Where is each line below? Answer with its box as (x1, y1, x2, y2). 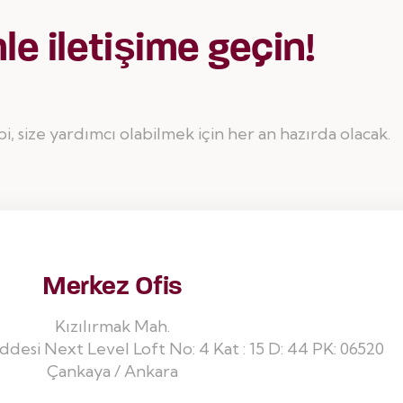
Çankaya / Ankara (47, 360, 178, 381)
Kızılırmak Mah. (55, 315, 170, 336)
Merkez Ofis (42, 269, 183, 301)
